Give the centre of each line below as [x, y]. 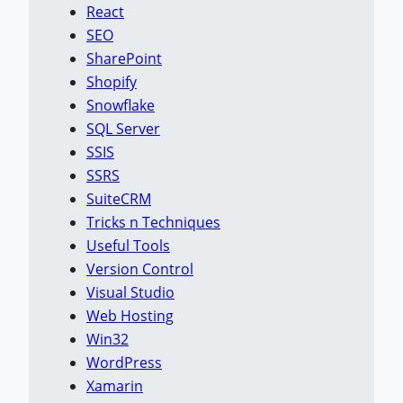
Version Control [140, 269]
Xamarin [115, 386]
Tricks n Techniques [153, 223]
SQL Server [123, 129]
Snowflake [121, 106]
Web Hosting [130, 316]
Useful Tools [128, 246]
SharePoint [124, 59]
